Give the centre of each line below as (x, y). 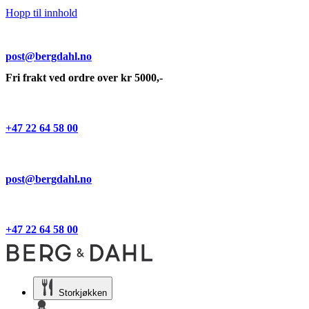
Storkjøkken (83, 293)
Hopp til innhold (41, 13)
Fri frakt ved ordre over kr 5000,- (84, 77)
